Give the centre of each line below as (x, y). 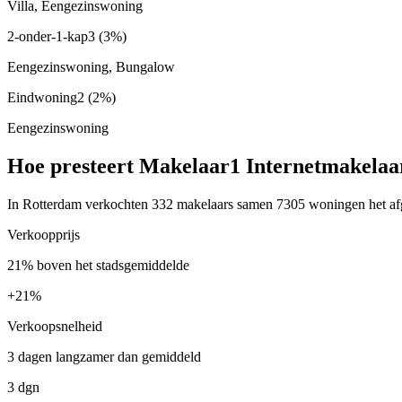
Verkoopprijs (44, 234)
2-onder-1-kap (48, 37)
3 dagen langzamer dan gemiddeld (104, 356)
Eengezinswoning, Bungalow (91, 67)
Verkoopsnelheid (55, 326)
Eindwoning (42, 98)
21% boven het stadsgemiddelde (98, 265)
